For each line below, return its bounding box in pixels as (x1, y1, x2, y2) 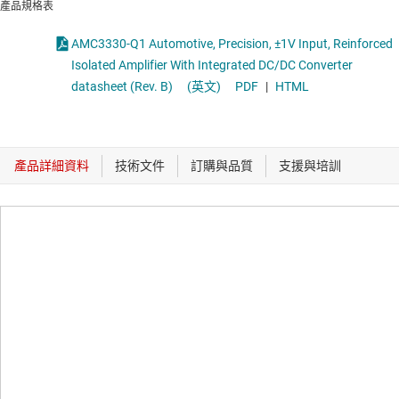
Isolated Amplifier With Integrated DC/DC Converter (71, 58, 118, 73)
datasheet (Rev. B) (71, 79, 173, 94)
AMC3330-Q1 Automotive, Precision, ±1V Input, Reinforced (71, 37, 149, 52)
